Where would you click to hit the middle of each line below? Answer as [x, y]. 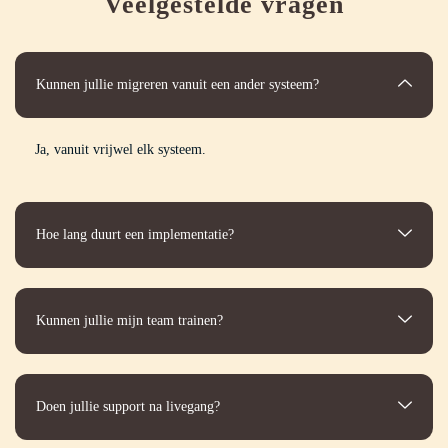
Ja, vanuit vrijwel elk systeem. [120, 150]
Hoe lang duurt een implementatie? [135, 235]
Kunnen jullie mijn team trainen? [129, 321]
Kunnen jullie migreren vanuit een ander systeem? [177, 85]
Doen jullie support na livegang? [128, 407]
